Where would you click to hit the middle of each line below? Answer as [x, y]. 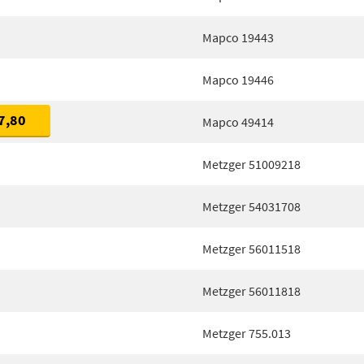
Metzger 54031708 [251, 206]
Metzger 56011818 [251, 291]
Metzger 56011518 [251, 249]
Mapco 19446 [238, 80]
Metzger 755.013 [247, 333]
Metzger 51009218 [251, 164]
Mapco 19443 [238, 37]
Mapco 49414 [238, 122]
